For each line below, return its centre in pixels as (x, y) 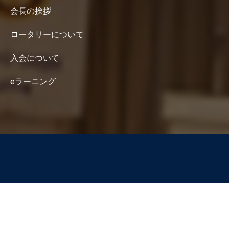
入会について (36, 58)
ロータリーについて (48, 35)
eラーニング (33, 82)
